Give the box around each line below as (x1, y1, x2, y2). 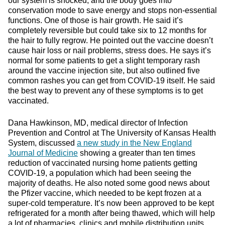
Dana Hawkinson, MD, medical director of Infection (8, 119, 188, 127)
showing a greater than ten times (78, 149, 195, 157)
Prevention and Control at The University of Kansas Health (8, 129, 216, 137)
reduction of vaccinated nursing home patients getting (8, 159, 197, 167)
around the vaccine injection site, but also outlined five (8, 66, 200, 75)
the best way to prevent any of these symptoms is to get (8, 86, 203, 95)
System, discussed (8, 139, 77, 147)
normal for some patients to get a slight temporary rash (8, 56, 200, 65)
